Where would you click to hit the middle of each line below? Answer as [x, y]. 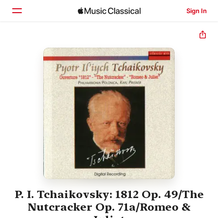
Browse [45, 69]
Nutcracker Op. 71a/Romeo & [109, 207]
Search [44, 89]
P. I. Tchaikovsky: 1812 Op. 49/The [109, 194]
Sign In [196, 11]
